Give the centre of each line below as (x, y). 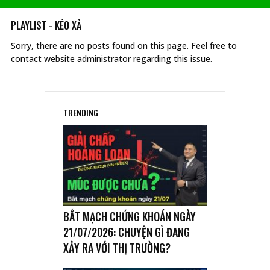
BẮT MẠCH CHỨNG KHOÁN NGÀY (130, 216)
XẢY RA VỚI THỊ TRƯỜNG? (117, 247)
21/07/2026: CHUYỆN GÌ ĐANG (127, 232)
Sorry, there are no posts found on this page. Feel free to (124, 46)
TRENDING (81, 112)
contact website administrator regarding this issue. (111, 59)
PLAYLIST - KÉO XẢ (46, 25)
